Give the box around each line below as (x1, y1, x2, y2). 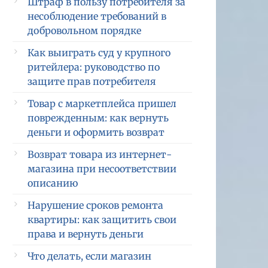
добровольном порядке (28, 25, 141, 36)
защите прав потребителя (28, 75, 156, 87)
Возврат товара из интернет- (28, 148, 172, 160)
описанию (28, 177, 78, 189)
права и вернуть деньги (28, 228, 144, 240)
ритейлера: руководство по (28, 61, 160, 73)
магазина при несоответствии (28, 163, 176, 175)
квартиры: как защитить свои (28, 214, 176, 226)
